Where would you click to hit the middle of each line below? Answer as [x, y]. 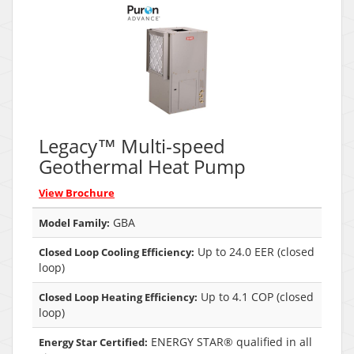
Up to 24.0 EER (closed [254, 251]
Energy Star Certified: [93, 342]
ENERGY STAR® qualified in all [230, 341]
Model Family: [74, 222]
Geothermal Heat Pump [142, 166]
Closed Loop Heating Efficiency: [118, 297]
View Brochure [77, 192]
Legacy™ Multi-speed [132, 145]
